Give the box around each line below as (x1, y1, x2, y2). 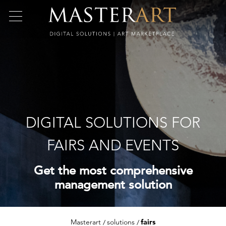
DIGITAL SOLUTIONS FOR (26, 113, 200, 131)
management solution (54, 177, 172, 192)
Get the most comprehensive (33, 163, 193, 178)
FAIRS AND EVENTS (47, 136, 179, 154)
